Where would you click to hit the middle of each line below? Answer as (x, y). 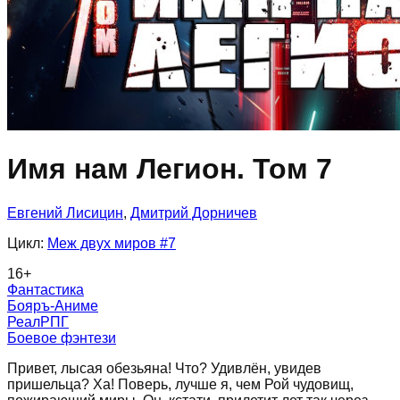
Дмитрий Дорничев (194, 212)
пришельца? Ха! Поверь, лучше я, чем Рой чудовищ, (180, 384)
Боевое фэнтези (62, 337)
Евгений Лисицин (65, 212)
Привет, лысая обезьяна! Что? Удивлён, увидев (164, 368)
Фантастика (46, 289)
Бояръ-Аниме (53, 305)
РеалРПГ (38, 321)
